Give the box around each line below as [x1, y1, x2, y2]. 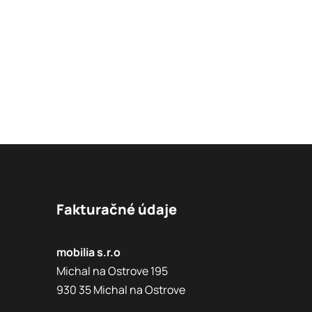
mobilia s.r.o [56, 244, 120, 260]
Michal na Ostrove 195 [56, 263, 168, 279]
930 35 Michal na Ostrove [56, 281, 185, 297]
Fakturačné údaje [56, 199, 177, 219]
